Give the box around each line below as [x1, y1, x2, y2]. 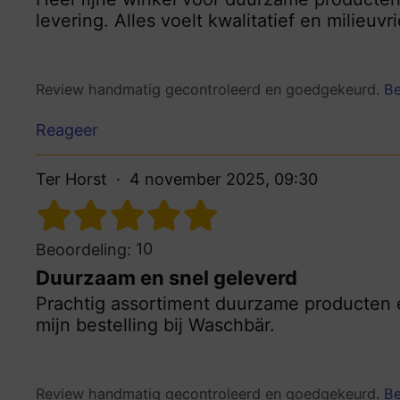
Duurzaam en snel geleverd [36, 265, 297, 289]
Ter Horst [36, 169, 107, 188]
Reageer [36, 120, 98, 139]
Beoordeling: [36, 239, 131, 259]
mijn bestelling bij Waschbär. [36, 313, 275, 336]
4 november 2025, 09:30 [129, 169, 318, 188]
